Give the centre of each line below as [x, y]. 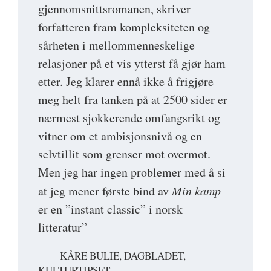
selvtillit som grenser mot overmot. [124, 154]
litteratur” [63, 227]
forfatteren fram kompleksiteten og [124, 27]
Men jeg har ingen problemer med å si [132, 172]
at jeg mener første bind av [105, 191]
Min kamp [196, 190]
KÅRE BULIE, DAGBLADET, [123, 255]
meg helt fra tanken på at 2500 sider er [133, 99]
